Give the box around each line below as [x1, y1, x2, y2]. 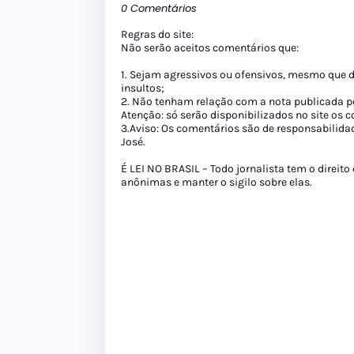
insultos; [121, 81, 164, 96]
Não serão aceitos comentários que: [121, 41, 299, 55]
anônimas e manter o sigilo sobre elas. [121, 175, 312, 190]
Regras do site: [121, 28, 194, 42]
